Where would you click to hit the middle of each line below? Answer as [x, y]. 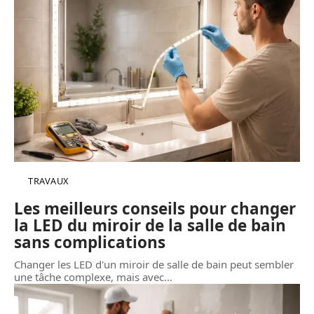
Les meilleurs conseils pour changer [155, 208]
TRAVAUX [48, 180]
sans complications [90, 242]
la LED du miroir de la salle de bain [150, 225]
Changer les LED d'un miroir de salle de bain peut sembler [154, 264]
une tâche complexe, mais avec [89, 277]
